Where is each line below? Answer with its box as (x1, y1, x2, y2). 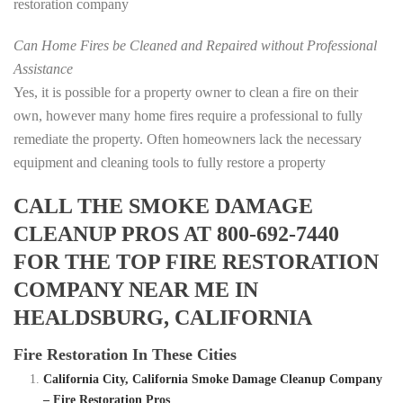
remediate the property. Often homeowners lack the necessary (13, 131, 362, 148)
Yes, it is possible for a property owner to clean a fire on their (13, 85, 358, 101)
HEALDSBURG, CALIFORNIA (13, 306, 312, 330)
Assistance (13, 61, 73, 77)
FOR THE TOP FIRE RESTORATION (13, 250, 379, 274)
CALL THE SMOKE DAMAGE (13, 194, 313, 219)
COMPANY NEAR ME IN (13, 278, 258, 302)
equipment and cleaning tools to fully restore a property (13, 155, 326, 171)
